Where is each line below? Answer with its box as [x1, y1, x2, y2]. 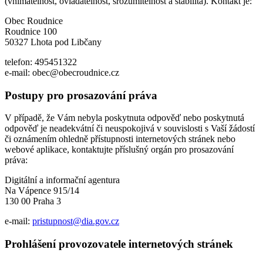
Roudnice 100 [5, 26, 57, 36]
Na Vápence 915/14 [5, 186, 79, 196]
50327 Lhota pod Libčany [5, 36, 102, 47]
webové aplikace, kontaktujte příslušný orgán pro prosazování [5, 144, 234, 155]
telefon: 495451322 [5, 56, 77, 67]
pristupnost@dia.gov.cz [32, 216, 119, 227]
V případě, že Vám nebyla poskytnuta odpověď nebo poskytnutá [5, 113, 244, 123]
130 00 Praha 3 [5, 196, 61, 207]
